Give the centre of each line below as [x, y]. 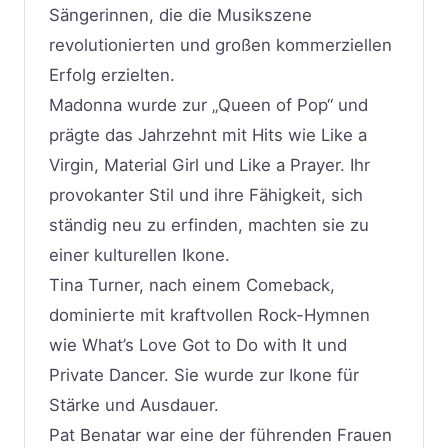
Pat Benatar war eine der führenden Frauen [220, 434]
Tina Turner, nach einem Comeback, [192, 284]
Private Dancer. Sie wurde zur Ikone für [204, 374]
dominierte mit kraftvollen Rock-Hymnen [209, 314]
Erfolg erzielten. [112, 74]
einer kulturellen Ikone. [139, 254]
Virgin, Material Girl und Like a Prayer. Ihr [209, 164]
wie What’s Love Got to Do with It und [198, 344]
